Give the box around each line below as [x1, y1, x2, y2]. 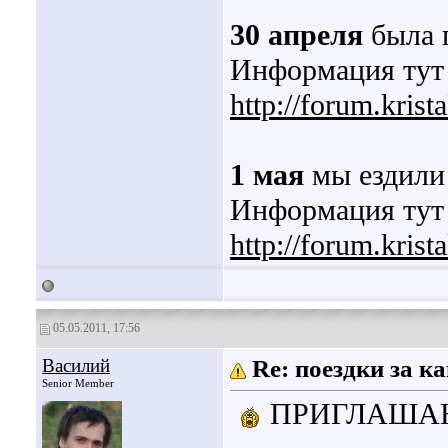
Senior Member [42, 377, 114, 389]
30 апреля [230, 18, 363, 53]
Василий [42, 355, 110, 376]
